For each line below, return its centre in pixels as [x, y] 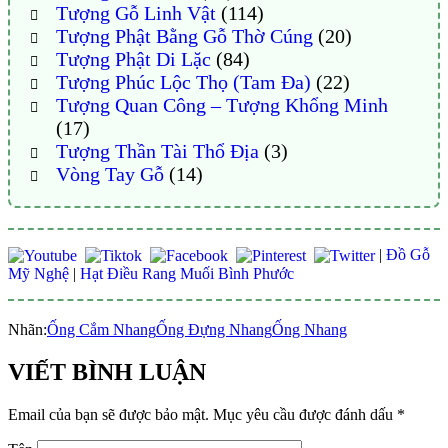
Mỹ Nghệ [38, 274]
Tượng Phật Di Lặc [133, 59]
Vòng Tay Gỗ [109, 174]
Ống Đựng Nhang [214, 330]
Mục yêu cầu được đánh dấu [305, 415]
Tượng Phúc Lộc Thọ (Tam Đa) [183, 82]
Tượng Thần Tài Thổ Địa [157, 151]
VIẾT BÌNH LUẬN [107, 372]
